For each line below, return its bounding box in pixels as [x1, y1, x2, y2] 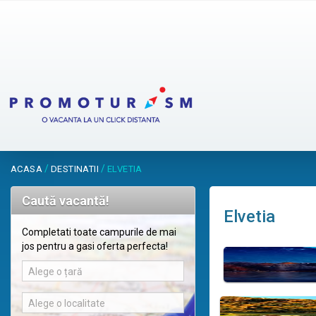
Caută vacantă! [22, 193, 109, 209]
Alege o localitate [28, 298, 105, 310]
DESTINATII [51, 164, 99, 175]
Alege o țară [28, 266, 83, 278]
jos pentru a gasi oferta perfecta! [22, 241, 168, 253]
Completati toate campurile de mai [22, 226, 176, 238]
